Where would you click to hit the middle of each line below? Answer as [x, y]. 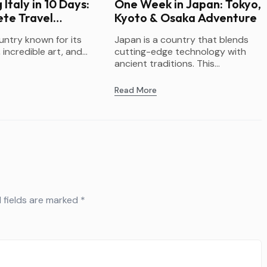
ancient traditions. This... [167, 63]
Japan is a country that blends [182, 39]
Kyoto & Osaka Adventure [186, 17]
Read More [136, 90]
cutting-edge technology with [181, 51]
